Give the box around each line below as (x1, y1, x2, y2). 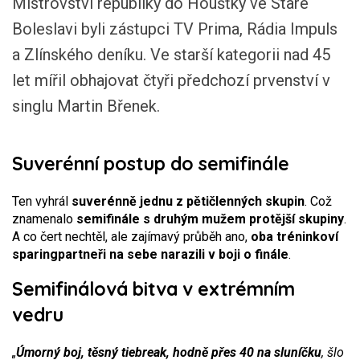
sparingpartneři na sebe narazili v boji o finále (12, 247, 288, 262)
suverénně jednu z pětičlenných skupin (72, 194, 305, 209)
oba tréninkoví (251, 229, 338, 244)
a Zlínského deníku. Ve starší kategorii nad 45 (12, 45, 330, 64)
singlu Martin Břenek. (12, 96, 160, 116)
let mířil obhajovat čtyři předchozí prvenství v (12, 71, 330, 90)
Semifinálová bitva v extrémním (12, 277, 295, 301)
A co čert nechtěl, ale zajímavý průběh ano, (12, 229, 251, 244)
